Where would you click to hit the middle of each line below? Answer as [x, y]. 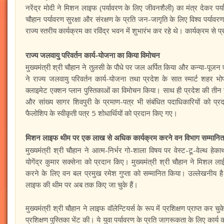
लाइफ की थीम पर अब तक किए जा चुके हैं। [82, 184]
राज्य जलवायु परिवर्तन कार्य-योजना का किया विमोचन [93, 55]
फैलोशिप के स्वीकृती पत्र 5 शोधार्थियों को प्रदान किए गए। [101, 113]
